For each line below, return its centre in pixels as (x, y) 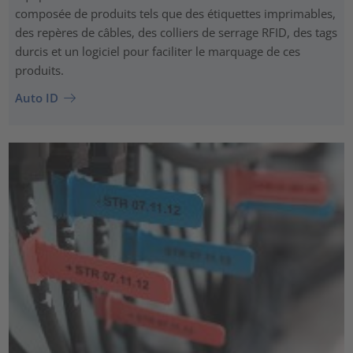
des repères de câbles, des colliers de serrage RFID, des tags (176, 32)
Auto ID (36, 98)
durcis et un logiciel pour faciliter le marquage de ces (157, 51)
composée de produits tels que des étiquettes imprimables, (175, 13)
